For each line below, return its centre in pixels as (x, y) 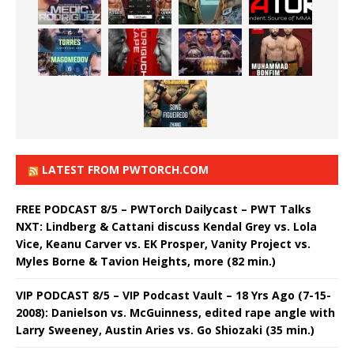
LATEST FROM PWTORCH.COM (125, 169)
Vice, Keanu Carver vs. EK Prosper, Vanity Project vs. (163, 243)
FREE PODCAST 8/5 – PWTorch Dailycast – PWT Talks (164, 209)
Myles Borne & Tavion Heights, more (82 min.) (146, 261)
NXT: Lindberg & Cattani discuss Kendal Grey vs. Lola (166, 226)
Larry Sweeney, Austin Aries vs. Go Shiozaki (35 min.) (165, 330)
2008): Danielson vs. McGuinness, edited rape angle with (175, 312)
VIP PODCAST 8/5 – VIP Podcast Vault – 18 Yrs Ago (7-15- (173, 295)
